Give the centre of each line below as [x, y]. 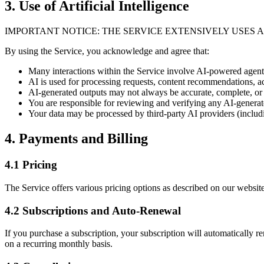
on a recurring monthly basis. [59, 244]
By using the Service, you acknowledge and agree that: [107, 51]
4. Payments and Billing [76, 139]
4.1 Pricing [31, 165]
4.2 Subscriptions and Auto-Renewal [93, 210]
